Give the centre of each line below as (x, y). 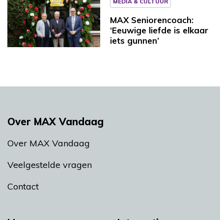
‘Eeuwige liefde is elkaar (159, 30)
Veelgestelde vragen (50, 165)
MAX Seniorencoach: (152, 20)
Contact (23, 187)
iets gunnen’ (135, 40)
